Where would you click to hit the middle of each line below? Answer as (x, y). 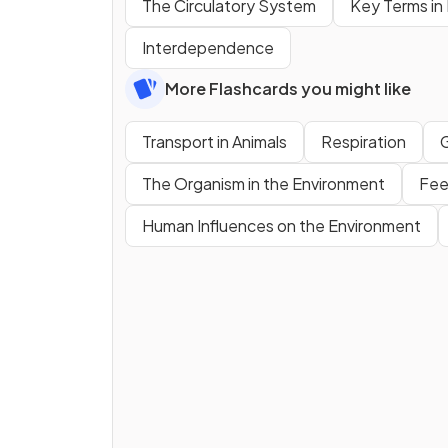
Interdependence (208, 48)
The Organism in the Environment (263, 184)
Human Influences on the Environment (281, 226)
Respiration (363, 142)
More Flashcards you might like (288, 89)
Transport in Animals (214, 142)
